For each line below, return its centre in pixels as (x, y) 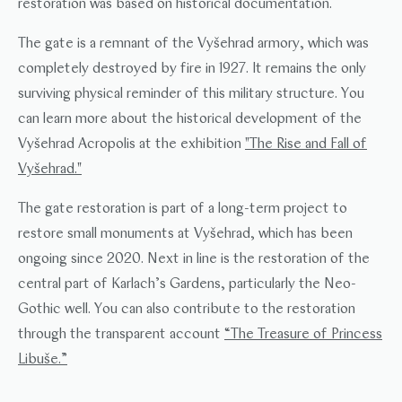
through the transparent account (121, 335)
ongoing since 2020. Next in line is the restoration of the (194, 259)
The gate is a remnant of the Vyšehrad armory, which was (193, 44)
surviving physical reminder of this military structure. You (191, 94)
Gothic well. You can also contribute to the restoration (187, 310)
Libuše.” (43, 360)
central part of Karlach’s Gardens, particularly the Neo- (187, 284)
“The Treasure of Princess (303, 335)
